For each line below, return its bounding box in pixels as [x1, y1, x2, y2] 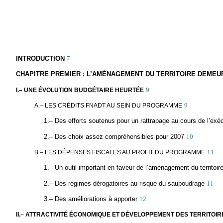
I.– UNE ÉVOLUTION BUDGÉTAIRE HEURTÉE [15, 86, 144, 94]
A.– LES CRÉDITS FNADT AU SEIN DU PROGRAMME [34, 102, 183, 109]
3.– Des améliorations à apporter [43, 195, 137, 203]
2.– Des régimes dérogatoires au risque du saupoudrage [43, 179, 205, 187]
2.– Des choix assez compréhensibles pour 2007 [43, 132, 184, 140]
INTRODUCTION [15, 55, 65, 62]
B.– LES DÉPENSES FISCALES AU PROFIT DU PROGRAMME [34, 148, 206, 156]
